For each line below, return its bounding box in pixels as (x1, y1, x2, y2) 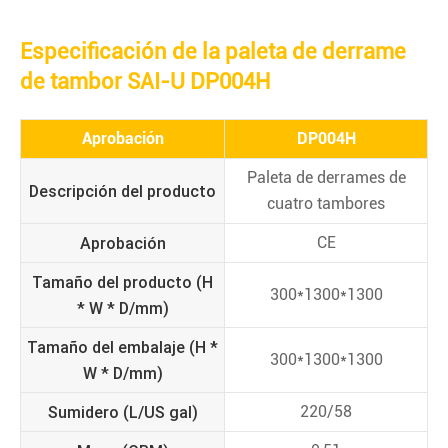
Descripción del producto (29, 181, 216, 201)
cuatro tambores (267, 194, 385, 213)
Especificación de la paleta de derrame (20, 39, 406, 64)
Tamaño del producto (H (32, 272, 213, 292)
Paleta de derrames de (246, 168, 406, 187)
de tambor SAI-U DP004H (20, 69, 270, 94)
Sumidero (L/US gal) (47, 402, 198, 422)
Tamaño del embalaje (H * (27, 337, 218, 357)
